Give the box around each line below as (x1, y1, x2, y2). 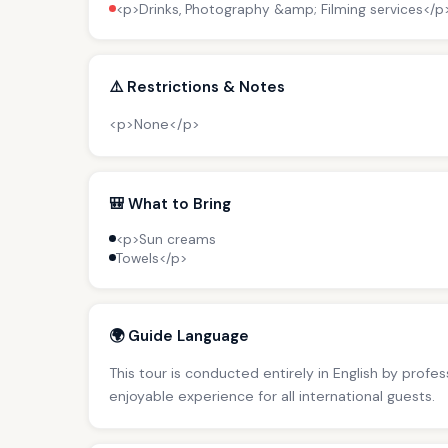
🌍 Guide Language (109, 325, 249, 346)
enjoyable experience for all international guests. (109, 386, 435, 405)
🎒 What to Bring (109, 193, 231, 214)
